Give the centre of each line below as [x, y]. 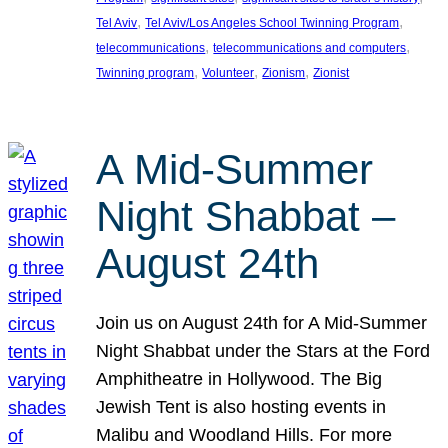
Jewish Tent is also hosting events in [241, 407]
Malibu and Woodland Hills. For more [244, 435]
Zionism [284, 72]
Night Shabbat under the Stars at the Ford [263, 351]
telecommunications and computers [310, 47]
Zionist [331, 72]
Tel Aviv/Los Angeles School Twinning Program [272, 22]
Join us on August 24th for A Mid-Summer [262, 323]
